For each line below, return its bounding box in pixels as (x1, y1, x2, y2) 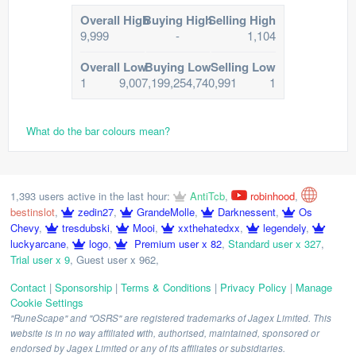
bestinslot (10, 204, 55, 219)
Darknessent (218, 204, 276, 219)
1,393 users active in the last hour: (10, 188, 170, 203)
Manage (296, 280, 332, 295)
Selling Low (210, 58, 276, 75)
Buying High (143, 11, 213, 29)
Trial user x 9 (10, 252, 70, 267)
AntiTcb (190, 188, 225, 203)
